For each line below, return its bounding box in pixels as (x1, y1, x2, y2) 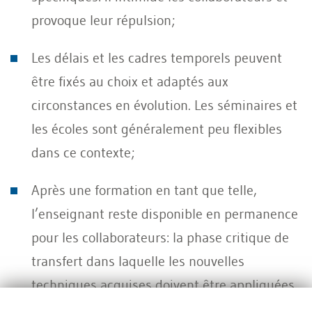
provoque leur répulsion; (31, 11, 175, 29)
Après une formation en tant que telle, (31, 181, 257, 198)
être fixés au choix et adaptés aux (31, 72, 228, 90)
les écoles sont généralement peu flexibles (31, 120, 282, 137)
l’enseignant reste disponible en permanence (31, 205, 298, 222)
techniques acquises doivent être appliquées (31, 276, 295, 293)
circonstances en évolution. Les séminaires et (31, 96, 297, 114)
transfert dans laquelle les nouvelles (31, 252, 244, 270)
